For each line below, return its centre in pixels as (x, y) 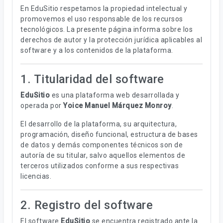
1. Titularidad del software (92, 79)
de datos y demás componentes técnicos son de (102, 145)
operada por (42, 106)
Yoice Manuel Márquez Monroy (117, 106)
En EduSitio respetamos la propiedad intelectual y (104, 8)
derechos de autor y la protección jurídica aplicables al (111, 40)
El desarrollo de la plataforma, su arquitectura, (99, 124)
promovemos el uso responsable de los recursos (102, 19)
